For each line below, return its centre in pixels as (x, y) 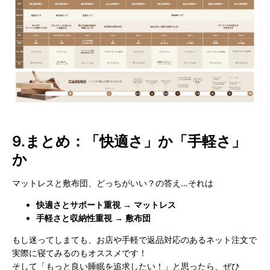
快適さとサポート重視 (78, 205)
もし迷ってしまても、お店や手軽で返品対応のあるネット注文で (134, 240)
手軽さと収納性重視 (74, 218)
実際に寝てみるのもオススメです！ (80, 253)
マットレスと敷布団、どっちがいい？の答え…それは (113, 183)
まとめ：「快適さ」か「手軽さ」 (136, 142)
